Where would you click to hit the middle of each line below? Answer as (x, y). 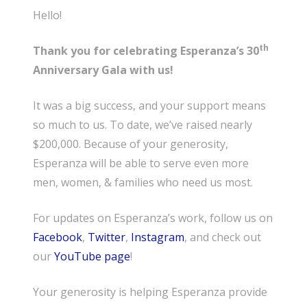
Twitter (107, 237)
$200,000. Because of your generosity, (131, 144)
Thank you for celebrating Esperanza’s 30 (146, 50)
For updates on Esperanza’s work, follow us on (153, 218)
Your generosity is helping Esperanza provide (150, 292)
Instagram (158, 237)
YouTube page (92, 256)
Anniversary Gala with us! (103, 70)
